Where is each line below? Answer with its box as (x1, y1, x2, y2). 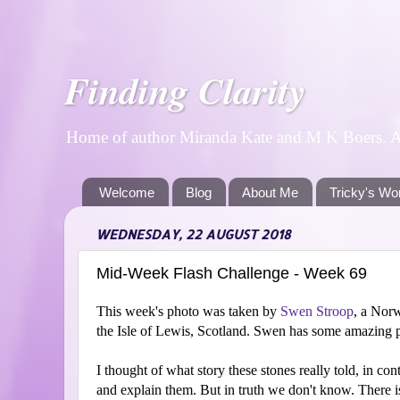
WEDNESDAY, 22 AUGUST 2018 (96, 226, 291, 244)
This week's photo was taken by (96, 304, 280, 320)
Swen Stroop (280, 304, 354, 320)
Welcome (98, 184, 154, 200)
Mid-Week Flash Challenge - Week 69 (96, 263, 367, 282)
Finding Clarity (64, 64, 306, 117)
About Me (242, 184, 299, 200)
